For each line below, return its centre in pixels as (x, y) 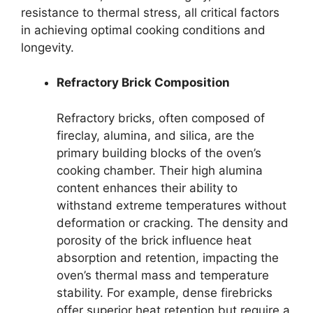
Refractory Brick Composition (143, 82)
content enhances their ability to (147, 188)
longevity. (48, 47)
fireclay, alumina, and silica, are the (155, 135)
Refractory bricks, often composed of (161, 118)
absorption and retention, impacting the (168, 257)
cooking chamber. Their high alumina (160, 170)
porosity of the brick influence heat (154, 240)
